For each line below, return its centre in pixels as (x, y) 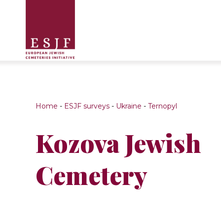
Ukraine (129, 106)
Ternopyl (163, 106)
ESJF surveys (87, 106)
